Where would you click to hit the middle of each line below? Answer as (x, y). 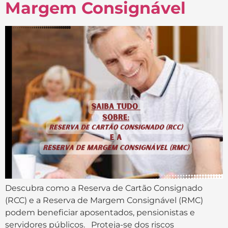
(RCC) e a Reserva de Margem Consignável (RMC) (104, 200)
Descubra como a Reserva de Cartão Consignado (104, 188)
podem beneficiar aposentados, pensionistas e (100, 212)
